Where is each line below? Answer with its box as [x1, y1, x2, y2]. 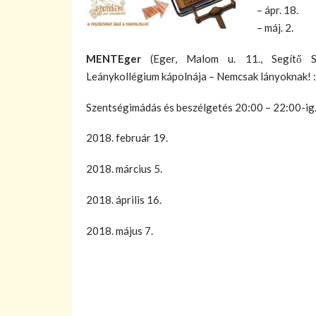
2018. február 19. [86, 131, 168, 145]
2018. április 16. [86, 193, 162, 206]
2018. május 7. [86, 224, 153, 237]
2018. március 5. [86, 162, 162, 175]
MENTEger [86, 51, 141, 65]
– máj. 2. [257, 21, 293, 34]
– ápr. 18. [257, 4, 298, 16]
